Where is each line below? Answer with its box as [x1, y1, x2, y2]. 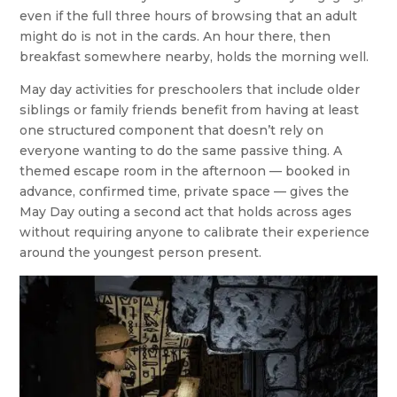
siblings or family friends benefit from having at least [19, 101, 360, 118]
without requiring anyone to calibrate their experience [19, 223, 370, 240]
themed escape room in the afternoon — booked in [19, 162, 351, 179]
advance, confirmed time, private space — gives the [19, 183, 350, 199]
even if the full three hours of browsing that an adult [19, 7, 358, 24]
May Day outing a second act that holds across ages [19, 203, 353, 220]
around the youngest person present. [19, 244, 262, 261]
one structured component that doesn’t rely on [19, 121, 324, 138]
